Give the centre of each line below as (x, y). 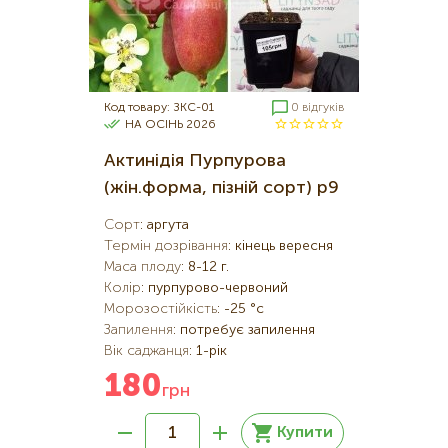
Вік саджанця (146, 351)
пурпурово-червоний (218, 288)
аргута (168, 225)
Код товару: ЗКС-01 (159, 108)
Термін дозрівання (166, 246)
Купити (305, 433)
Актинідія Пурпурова (195, 161)
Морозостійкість (160, 309)
